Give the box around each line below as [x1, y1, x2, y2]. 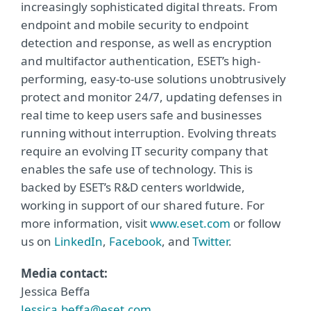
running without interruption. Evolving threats [21, 125, 276, 141]
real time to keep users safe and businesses [21, 107, 262, 123]
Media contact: [21, 265, 108, 281]
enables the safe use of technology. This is [21, 161, 253, 177]
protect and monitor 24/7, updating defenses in [21, 89, 283, 105]
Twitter [192, 233, 228, 249]
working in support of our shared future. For [21, 197, 264, 213]
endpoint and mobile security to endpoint [21, 17, 249, 33]
